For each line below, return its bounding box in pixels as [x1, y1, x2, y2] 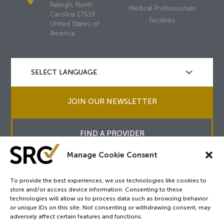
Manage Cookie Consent [66, 150, 157, 159]
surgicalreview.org [93, 191, 146, 199]
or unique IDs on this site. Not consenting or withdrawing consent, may [10, 204, 210, 211]
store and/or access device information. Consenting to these [10, 186, 182, 193]
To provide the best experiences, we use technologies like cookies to [10, 177, 206, 184]
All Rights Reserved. [146, 191, 202, 199]
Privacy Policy [92, 201, 132, 208]
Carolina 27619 [49, 10, 95, 18]
